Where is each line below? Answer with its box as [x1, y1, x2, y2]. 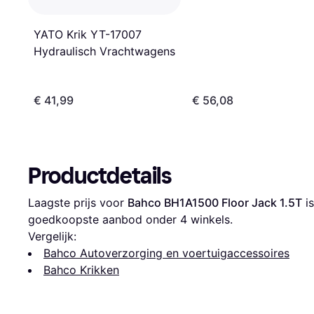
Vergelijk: [28, 229, 76, 244]
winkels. [187, 212, 233, 227]
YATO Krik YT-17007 [34, 27, 142, 42]
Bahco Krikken [43, 263, 119, 278]
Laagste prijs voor [28, 196, 128, 210]
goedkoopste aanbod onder [28, 212, 180, 227]
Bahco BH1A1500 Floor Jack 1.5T [128, 196, 302, 210]
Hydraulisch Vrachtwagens [34, 44, 175, 59]
